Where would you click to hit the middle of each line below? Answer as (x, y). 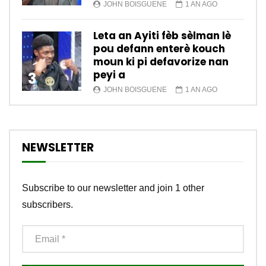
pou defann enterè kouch (159, 49)
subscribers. (47, 205)
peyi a (109, 75)
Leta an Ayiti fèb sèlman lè (162, 36)
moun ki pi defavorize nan (161, 62)
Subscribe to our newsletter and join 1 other (113, 188)
